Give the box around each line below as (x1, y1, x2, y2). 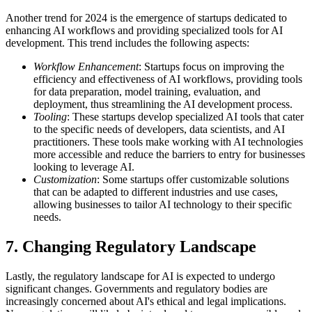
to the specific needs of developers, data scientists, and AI (33, 123, 285, 135)
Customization (33, 173, 97, 185)
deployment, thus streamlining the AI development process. (33, 98, 292, 110)
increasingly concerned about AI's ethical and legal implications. (6, 295, 286, 307)
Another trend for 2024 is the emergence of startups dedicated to (6, 12, 287, 24)
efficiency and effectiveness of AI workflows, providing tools (33, 73, 302, 85)
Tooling (33, 111, 67, 123)
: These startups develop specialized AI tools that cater (67, 111, 304, 123)
